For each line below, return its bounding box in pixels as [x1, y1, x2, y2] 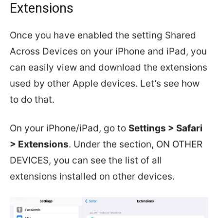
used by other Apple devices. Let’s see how [10, 77, 200, 89]
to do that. [10, 93, 54, 105]
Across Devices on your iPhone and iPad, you [10, 45, 207, 57]
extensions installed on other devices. [10, 170, 175, 182]
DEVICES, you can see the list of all [10, 154, 162, 166]
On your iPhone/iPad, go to [10, 122, 128, 134]
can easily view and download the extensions [10, 61, 207, 73]
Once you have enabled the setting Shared [10, 29, 196, 41]
